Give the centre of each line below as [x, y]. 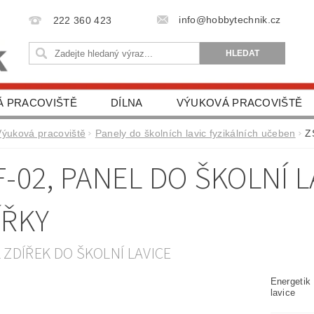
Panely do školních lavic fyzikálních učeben [195, 133]
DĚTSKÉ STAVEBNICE [100, 128]
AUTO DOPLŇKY [234, 128]
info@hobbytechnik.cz [230, 20]
